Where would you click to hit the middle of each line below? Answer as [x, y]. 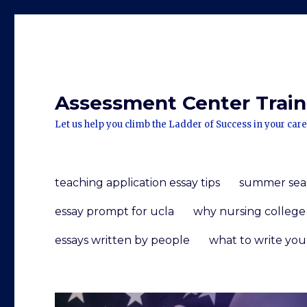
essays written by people [123, 240]
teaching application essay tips [138, 182]
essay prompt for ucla [115, 211]
